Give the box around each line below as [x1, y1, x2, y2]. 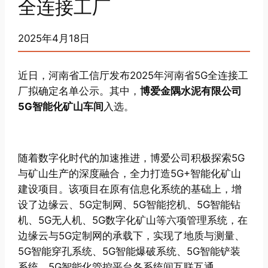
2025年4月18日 [18, 32, 90, 44]
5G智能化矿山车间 [18, 100, 104, 113]
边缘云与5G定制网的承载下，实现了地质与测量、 [18, 229, 245, 242]
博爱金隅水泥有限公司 [140, 85, 242, 98]
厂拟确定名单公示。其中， [18, 85, 141, 98]
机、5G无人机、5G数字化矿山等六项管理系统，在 [18, 214, 248, 226]
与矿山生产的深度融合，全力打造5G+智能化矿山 [18, 167, 242, 179]
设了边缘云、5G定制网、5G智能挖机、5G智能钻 [18, 198, 241, 211]
